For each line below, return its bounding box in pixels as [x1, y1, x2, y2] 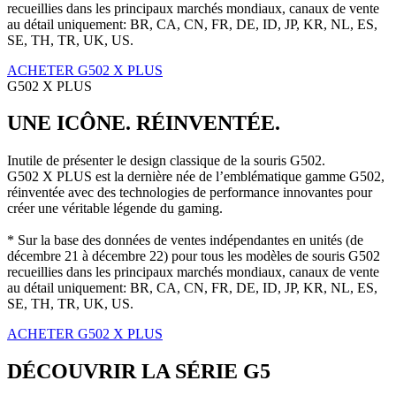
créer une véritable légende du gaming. [7, 201, 223, 217]
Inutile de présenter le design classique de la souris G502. [7, 153, 325, 169]
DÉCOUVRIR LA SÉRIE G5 [7, 360, 270, 384]
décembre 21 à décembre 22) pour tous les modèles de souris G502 [7, 248, 380, 264]
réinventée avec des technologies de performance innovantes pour [7, 185, 372, 201]
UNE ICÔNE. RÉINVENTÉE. [7, 111, 280, 135]
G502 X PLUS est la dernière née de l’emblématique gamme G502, [7, 169, 385, 185]
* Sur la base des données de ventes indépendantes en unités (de [7, 232, 363, 248]
